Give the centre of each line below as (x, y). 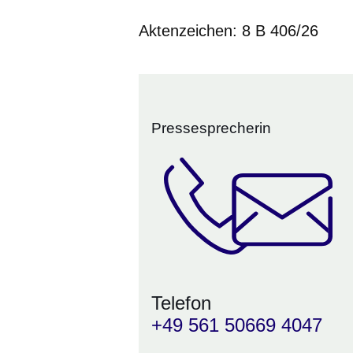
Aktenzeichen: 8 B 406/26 (229, 30)
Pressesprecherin (211, 128)
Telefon (181, 303)
